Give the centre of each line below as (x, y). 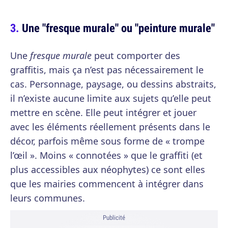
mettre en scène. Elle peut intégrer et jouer (103, 112)
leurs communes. (48, 198)
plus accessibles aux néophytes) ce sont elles (108, 169)
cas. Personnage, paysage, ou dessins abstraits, (113, 84)
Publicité (114, 218)
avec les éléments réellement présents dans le (110, 127)
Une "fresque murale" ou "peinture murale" (118, 28)
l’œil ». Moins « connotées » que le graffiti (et (106, 155)
